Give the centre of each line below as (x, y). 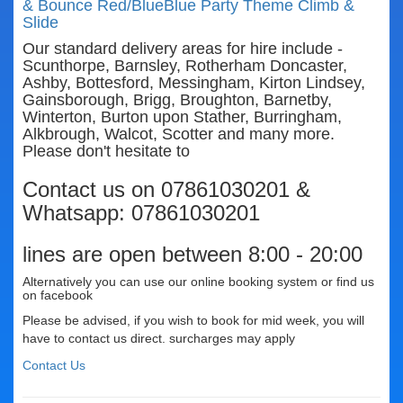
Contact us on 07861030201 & (166, 190)
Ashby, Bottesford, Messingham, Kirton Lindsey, (194, 83)
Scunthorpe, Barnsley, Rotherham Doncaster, (185, 66)
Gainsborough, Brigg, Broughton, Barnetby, (177, 100)
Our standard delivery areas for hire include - (183, 49)
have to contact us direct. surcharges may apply (159, 339)
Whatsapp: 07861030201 (141, 213)
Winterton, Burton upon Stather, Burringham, (182, 117)
